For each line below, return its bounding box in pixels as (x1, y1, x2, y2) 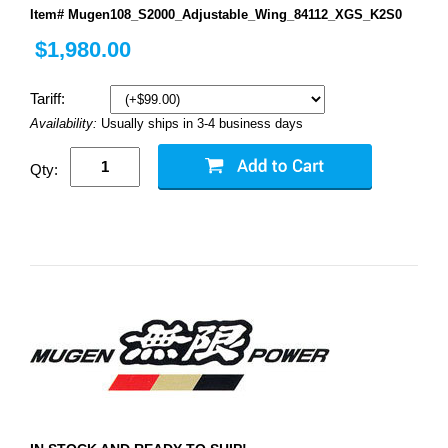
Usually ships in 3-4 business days (101, 115, 303, 131)
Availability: (30, 115, 101, 131)
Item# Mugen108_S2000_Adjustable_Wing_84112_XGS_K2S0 (30, 6, 402, 22)
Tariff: (30, 89, 69, 107)
